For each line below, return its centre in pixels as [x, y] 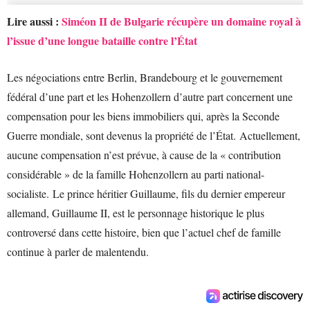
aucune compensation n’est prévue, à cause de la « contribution [144, 155]
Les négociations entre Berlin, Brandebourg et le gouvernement [145, 77]
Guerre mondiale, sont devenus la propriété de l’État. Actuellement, [154, 136]
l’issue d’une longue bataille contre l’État [102, 41]
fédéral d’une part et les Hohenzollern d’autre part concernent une [150, 97]
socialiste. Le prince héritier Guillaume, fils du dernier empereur [146, 194]
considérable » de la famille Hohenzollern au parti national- [136, 174]
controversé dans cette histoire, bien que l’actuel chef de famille [144, 232]
